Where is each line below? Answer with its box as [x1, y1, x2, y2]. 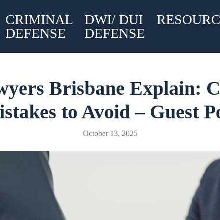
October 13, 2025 [82, 129, 137, 137]
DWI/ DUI [84, 12, 143, 27]
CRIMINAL [5, 12, 73, 27]
